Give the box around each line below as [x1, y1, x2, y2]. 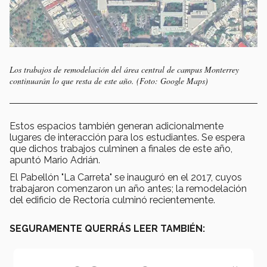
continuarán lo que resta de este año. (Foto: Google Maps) [10, 75, 208, 87]
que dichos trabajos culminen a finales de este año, [10, 143, 232, 155]
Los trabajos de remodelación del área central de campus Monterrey [10, 64, 239, 76]
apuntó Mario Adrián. [10, 154, 100, 166]
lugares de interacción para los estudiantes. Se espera [10, 132, 245, 144]
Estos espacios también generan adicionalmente [10, 120, 223, 132]
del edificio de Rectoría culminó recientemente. [10, 194, 215, 206]
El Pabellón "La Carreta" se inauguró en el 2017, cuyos [10, 172, 242, 184]
